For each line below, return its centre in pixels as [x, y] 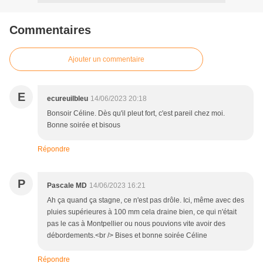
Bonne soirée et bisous [84, 125]
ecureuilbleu [68, 99]
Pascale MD [67, 186]
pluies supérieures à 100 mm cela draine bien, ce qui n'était [142, 212]
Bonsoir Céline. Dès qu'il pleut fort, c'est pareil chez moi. [136, 114]
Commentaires [50, 30]
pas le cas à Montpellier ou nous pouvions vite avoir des [136, 224]
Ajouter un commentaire [106, 60]
